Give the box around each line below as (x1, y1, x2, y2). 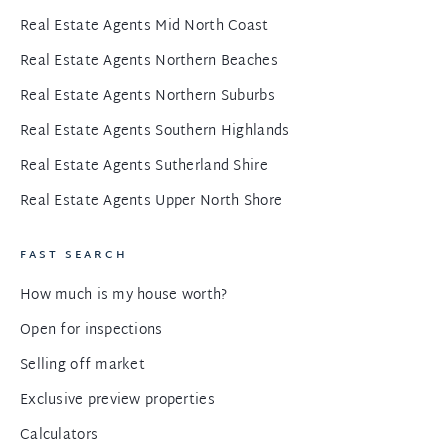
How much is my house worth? (20, 283, 228, 308)
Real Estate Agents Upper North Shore (20, 189, 283, 214)
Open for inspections (20, 318, 163, 343)
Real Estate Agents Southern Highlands (20, 119, 290, 144)
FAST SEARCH (20, 245, 128, 265)
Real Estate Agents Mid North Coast (20, 14, 269, 39)
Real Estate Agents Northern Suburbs (20, 84, 275, 109)
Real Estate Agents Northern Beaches (20, 49, 278, 74)
